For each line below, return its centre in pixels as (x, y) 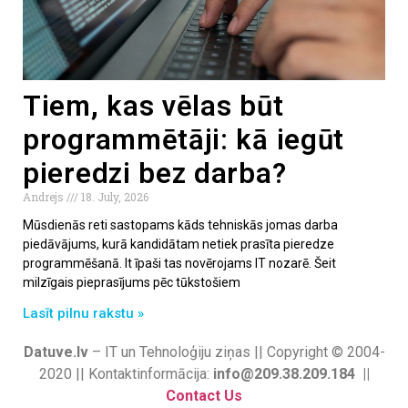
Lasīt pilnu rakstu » (83, 313)
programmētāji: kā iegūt (184, 139)
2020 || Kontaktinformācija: (126, 373)
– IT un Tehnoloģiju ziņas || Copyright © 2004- (236, 352)
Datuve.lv (56, 352)
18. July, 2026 (113, 196)
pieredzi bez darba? (155, 173)
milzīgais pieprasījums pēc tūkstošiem (132, 282)
